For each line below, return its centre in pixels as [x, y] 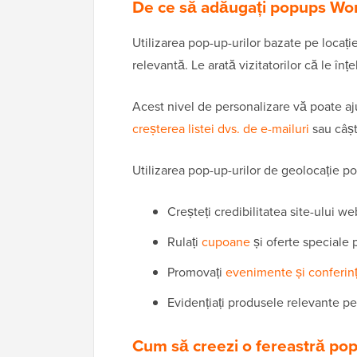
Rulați [184, 242]
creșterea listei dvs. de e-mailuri [221, 129]
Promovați [196, 273]
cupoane [226, 242]
